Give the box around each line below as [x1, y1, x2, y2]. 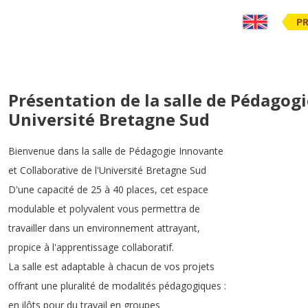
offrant [8, 279, 38, 292]
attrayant [157, 221, 197, 234]
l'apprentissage [52, 241, 119, 254]
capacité [37, 183, 74, 196]
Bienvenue [8, 144, 55, 157]
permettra [142, 202, 186, 215]
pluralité [60, 279, 96, 292]
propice [8, 241, 41, 254]
